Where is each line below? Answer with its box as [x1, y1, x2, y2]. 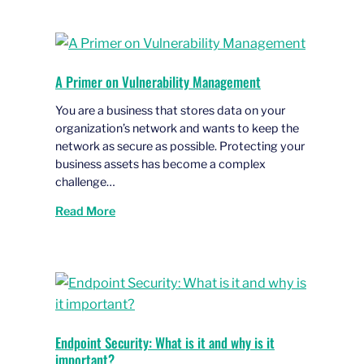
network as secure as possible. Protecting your [55, 139, 305, 154]
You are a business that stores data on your [55, 103, 285, 119]
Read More [55, 203, 115, 219]
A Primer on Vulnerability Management [55, 71, 261, 93]
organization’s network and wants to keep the [55, 121, 299, 136]
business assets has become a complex [55, 157, 266, 172]
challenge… [55, 175, 115, 190]
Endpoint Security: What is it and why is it [55, 332, 275, 353]
